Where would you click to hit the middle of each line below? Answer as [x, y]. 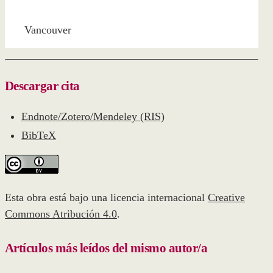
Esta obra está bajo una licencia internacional [106, 198]
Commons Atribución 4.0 [61, 214]
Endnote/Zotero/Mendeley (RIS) [93, 116]
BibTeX [39, 136]
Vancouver [48, 30]
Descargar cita [42, 86]
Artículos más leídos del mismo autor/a [106, 248]
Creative [226, 198]
